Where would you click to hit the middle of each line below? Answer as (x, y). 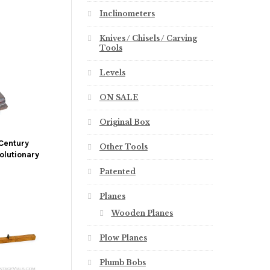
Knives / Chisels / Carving (148, 39)
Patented (117, 172)
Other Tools (123, 147)
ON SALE (119, 98)
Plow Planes (123, 238)
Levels (112, 73)
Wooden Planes (142, 213)
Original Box (124, 122)
